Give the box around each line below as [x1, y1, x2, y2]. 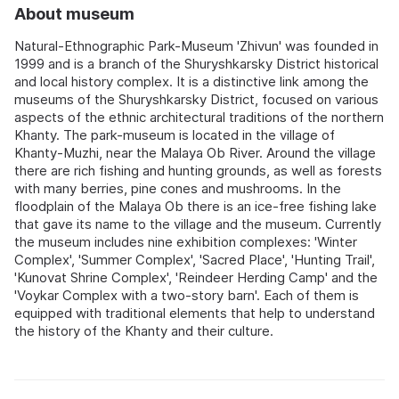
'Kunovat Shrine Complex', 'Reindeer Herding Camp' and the [14, 268, 378, 286]
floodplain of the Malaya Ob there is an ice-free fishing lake [14, 197, 377, 215]
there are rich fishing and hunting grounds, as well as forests [14, 161, 382, 179]
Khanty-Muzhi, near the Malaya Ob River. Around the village [14, 143, 376, 161]
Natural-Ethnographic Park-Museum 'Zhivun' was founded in [14, 37, 379, 54]
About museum [14, 4, 134, 23]
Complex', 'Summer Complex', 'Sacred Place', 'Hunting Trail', [14, 250, 375, 268]
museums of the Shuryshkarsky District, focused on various [14, 90, 379, 108]
